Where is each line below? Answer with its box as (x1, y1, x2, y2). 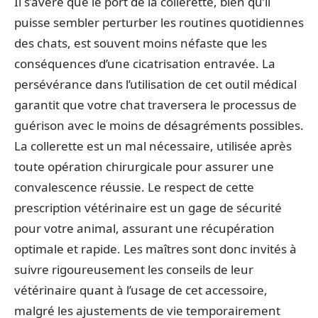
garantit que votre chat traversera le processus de (14, 96, 297, 113)
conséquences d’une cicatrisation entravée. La (14, 55, 275, 72)
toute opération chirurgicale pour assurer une (14, 158, 274, 175)
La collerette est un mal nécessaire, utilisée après (14, 137, 292, 154)
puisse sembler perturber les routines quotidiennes (14, 13, 304, 31)
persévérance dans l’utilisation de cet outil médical (14, 75, 297, 92)
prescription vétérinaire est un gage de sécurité (14, 199, 282, 216)
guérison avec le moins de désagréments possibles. (14, 116, 304, 133)
